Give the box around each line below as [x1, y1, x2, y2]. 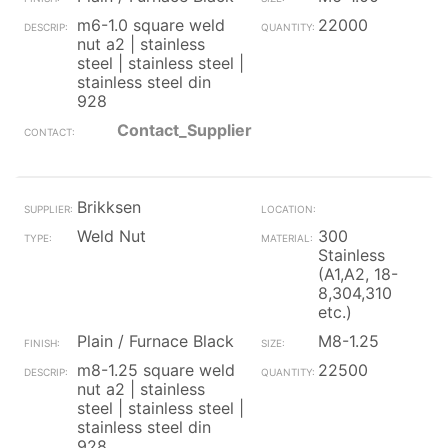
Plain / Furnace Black [77, 331, 234, 351]
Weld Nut [77, 226, 146, 246]
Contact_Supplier [117, 120, 252, 140]
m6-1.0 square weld [77, 15, 225, 35]
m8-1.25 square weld [77, 360, 235, 380]
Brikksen [77, 197, 141, 217]
